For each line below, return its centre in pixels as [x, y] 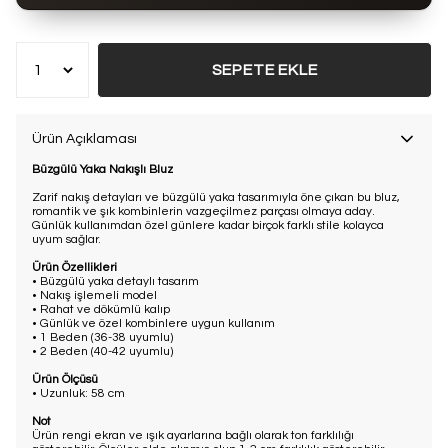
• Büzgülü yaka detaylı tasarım [115, 281]
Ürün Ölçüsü [65, 379]
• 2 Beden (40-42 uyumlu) [102, 351]
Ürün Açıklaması [84, 138]
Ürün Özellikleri [74, 267]
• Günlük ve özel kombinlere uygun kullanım [153, 323]
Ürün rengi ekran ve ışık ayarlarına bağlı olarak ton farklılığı [193, 435]
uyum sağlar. [66, 239]
